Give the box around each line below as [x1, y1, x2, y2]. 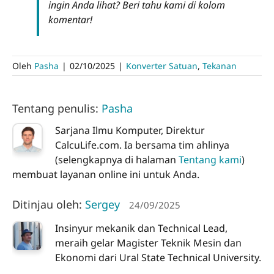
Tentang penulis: [12, 100, 102, 116]
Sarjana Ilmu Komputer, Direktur [55, 123, 205, 137]
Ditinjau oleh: [12, 196, 85, 212]
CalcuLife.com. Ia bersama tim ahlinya [55, 138, 229, 152]
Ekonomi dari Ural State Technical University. [55, 251, 261, 265]
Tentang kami [179, 152, 242, 166]
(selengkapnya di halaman [55, 152, 179, 166]
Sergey [85, 196, 120, 212]
